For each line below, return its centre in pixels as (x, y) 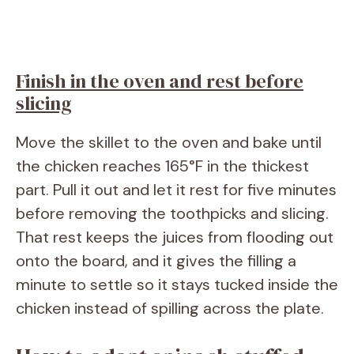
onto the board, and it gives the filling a (156, 260)
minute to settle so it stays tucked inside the (177, 284)
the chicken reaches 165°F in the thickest (162, 166)
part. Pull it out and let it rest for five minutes (176, 189)
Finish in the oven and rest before (160, 81)
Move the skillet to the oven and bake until (169, 142)
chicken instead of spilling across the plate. (170, 308)
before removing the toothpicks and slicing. (172, 213)
